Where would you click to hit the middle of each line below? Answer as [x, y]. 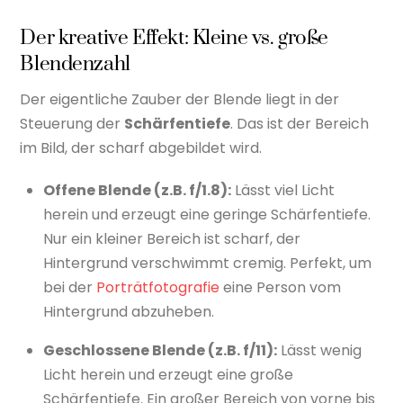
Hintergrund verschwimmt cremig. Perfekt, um [207, 264]
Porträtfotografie [158, 288]
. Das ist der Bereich [300, 123]
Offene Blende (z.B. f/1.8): [137, 191]
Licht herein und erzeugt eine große [168, 375]
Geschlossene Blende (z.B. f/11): [160, 351]
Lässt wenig [319, 351]
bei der [70, 288]
